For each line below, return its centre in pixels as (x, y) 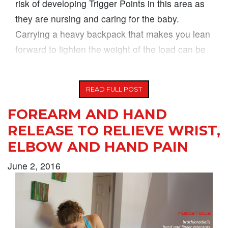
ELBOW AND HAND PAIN (98, 147)
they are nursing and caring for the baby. (97, 19)
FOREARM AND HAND (87, 115)
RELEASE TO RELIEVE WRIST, (114, 131)
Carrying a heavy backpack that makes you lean (113, 34)
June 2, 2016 (34, 166)
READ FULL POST (114, 90)
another (31, 65)
